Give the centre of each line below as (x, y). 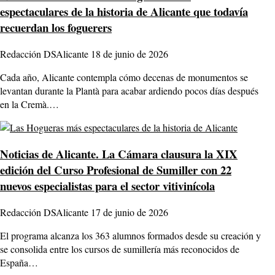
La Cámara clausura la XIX (168, 153)
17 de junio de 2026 (130, 212)
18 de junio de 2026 (130, 54)
